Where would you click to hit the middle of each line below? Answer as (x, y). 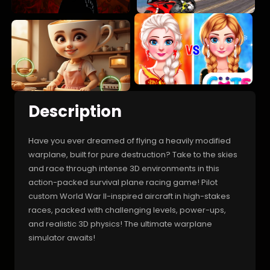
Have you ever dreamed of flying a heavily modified (130, 140)
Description (75, 111)
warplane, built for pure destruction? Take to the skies (133, 154)
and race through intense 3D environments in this (124, 168)
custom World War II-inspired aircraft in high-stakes (129, 196)
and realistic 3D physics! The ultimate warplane (120, 224)
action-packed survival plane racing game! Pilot (123, 182)
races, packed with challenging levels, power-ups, (127, 210)
